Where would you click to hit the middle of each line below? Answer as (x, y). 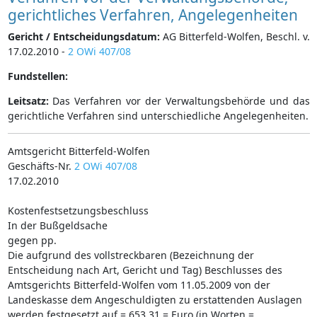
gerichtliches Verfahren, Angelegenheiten (152, 15)
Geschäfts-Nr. (41, 166)
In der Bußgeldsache (57, 225)
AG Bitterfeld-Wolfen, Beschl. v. (235, 36)
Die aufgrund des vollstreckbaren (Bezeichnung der (131, 255)
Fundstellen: (38, 76)
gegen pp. (32, 240)
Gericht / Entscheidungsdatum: (83, 36)
